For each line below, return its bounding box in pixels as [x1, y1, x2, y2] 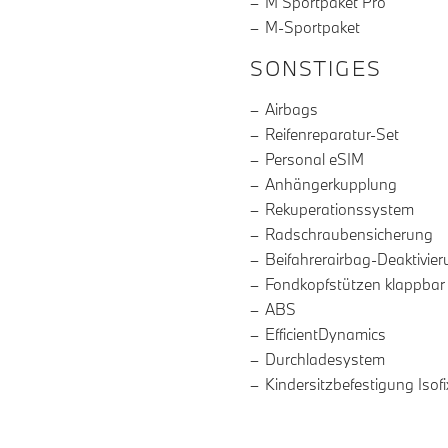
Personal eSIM [265, 149, 364, 170]
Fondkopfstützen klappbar [265, 274, 445, 295]
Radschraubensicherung [265, 224, 433, 245]
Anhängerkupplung [265, 174, 397, 195]
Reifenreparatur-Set [265, 124, 399, 145]
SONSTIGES [250, 54, 382, 83]
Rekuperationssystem [265, 199, 414, 220]
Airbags [265, 99, 318, 120]
